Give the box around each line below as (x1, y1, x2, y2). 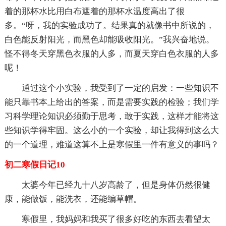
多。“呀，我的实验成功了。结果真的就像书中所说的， (4, 20, 214, 30)
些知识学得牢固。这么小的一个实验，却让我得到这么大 (4, 125, 219, 135)
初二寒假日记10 (4, 159, 65, 169)
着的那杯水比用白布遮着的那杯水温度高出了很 (4, 6, 185, 16)
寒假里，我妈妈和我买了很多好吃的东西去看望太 (21, 214, 210, 224)
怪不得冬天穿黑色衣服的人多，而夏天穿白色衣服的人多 (4, 48, 219, 59)
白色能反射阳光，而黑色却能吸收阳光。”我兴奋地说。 (4, 34, 214, 44)
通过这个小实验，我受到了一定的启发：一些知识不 (21, 83, 219, 93)
